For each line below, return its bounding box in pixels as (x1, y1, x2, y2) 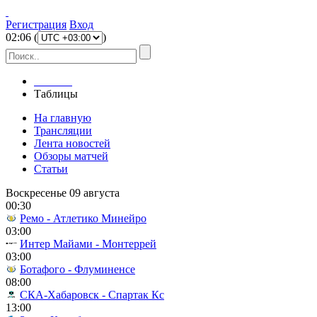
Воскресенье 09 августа (6, 187, 120, 199)
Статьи (34, 163, 68, 175)
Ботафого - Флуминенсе (20, 263, 135, 275)
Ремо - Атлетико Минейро (20, 212, 146, 224)
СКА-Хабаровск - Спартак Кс (20, 289, 164, 301)
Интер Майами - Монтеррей (20, 238, 156, 250)
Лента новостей (34, 137, 110, 149)
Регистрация (6, 18, 67, 30)
